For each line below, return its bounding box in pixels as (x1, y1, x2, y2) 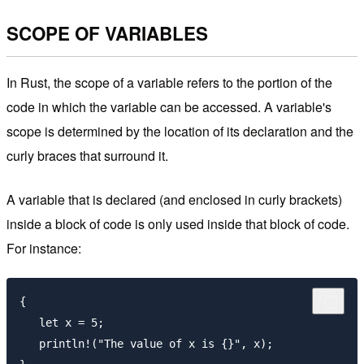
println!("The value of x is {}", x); (19, 337, 273, 351)
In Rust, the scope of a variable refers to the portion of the (6, 73, 332, 93)
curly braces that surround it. (6, 146, 168, 166)
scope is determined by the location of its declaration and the (6, 122, 353, 141)
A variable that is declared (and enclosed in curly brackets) (6, 190, 342, 210)
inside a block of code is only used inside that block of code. (6, 214, 349, 234)
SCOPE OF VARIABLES (6, 19, 208, 46)
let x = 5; (19, 316, 104, 330)
